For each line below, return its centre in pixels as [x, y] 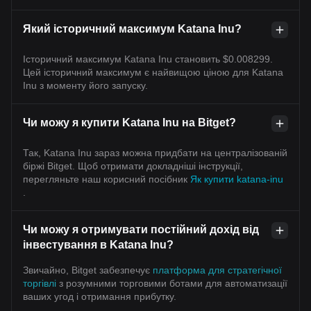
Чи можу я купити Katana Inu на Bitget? [129, 122]
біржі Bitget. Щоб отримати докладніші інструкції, [133, 166]
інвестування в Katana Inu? [98, 244]
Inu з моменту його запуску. [85, 85]
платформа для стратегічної [217, 270]
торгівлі [40, 283]
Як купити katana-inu [237, 179]
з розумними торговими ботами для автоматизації [172, 283]
